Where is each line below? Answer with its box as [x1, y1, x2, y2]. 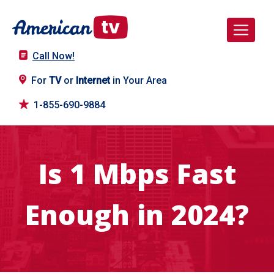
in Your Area [110, 75, 167, 87]
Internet [76, 75, 110, 87]
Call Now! [32, 50, 75, 62]
